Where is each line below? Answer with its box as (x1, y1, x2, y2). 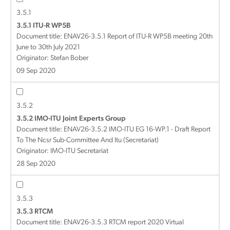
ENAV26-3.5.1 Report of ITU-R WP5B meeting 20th (64, 33, 213, 41)
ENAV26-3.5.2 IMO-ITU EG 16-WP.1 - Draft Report (64, 126, 210, 133)
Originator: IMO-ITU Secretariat (16, 147, 108, 155)
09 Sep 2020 (16, 67, 55, 75)
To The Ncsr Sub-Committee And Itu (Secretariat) (16, 137, 159, 144)
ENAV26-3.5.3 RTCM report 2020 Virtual (64, 219, 184, 226)
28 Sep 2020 (16, 160, 55, 168)
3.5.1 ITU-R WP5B (16, 22, 70, 30)
